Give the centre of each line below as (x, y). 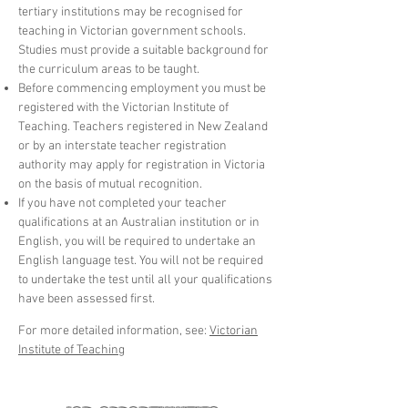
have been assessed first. (87, 299)
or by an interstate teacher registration (122, 146)
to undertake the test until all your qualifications (145, 280)
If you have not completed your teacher (122, 203)
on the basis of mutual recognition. (110, 184)
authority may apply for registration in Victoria (142, 165)
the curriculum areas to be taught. (109, 69)
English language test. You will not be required (141, 260)
